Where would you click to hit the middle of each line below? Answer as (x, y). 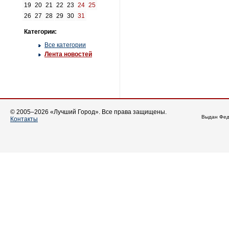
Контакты (24, 119)
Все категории (65, 45)
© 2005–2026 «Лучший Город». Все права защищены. (88, 112)
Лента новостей (68, 54)
